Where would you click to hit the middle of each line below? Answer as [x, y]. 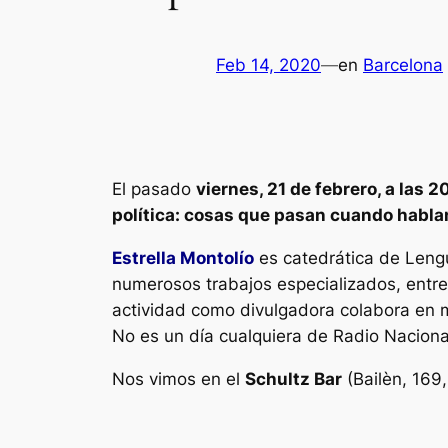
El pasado [154, 188]
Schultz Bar [293, 378]
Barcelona [403, 65]
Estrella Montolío [183, 257]
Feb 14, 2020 [268, 65]
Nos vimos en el [178, 378]
